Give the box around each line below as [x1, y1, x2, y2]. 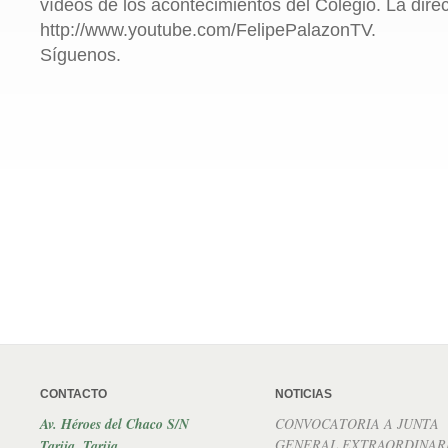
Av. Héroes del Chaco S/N [40, 414, 189, 434]
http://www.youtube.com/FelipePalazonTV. [40, 20, 376, 40]
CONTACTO [40, 387, 107, 401]
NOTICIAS [275, 387, 332, 401]
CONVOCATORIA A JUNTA [275, 414, 439, 433]
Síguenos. [40, 45, 121, 65]
